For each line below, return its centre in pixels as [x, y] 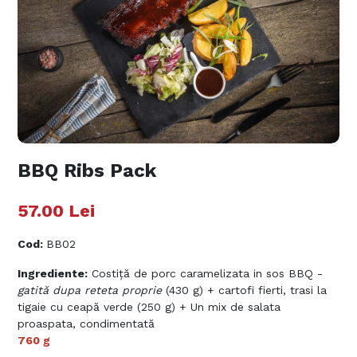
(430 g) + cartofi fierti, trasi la [245, 290]
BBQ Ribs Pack [87, 171]
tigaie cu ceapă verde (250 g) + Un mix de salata [149, 307]
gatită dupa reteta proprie [90, 290]
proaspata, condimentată [86, 324]
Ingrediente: [53, 274]
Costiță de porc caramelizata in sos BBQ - [206, 274]
